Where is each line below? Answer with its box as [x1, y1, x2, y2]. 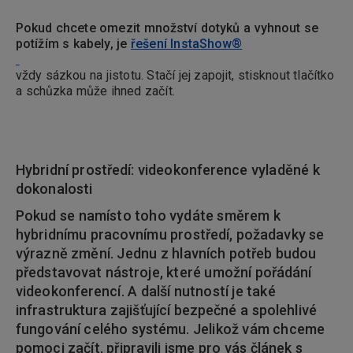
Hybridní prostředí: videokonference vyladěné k [16, 162, 320, 179]
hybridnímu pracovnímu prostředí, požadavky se [16, 226, 325, 243]
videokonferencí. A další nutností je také [16, 283, 276, 300]
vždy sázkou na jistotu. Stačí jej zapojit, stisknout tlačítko [16, 68, 335, 84]
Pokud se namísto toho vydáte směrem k [16, 207, 281, 225]
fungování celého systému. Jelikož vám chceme [16, 321, 325, 338]
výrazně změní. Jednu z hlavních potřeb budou [16, 245, 317, 262]
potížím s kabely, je [16, 36, 132, 52]
